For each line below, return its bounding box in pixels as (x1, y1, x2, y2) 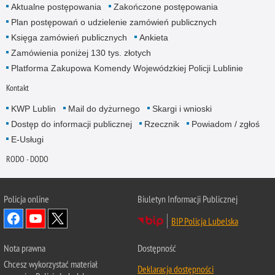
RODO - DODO (6, 153, 48, 165)
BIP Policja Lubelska (171, 215, 238, 228)
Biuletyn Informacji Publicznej (137, 193, 238, 206)
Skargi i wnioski (152, 104, 212, 114)
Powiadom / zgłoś (191, 119, 260, 130)
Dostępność (137, 242, 176, 255)
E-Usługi (10, 134, 44, 145)
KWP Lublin (10, 104, 56, 114)
